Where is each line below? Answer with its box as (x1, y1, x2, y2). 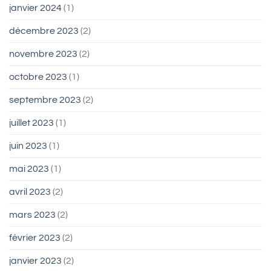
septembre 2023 (9, 95, 81, 105)
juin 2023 (9, 141, 47, 151)
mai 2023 (9, 164, 49, 174)
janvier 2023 (9, 256, 62, 266)
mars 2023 (9, 210, 56, 220)
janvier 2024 (9, 3, 62, 13)
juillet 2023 (9, 118, 54, 128)
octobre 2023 (9, 72, 67, 82)
